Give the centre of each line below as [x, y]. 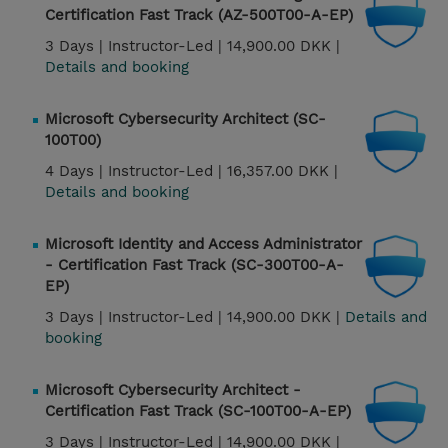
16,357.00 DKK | [282, 171]
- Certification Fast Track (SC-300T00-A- [194, 265]
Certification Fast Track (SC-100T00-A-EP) [198, 411]
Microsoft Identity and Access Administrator [203, 244]
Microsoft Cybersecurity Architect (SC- [185, 119]
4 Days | [76, 171]
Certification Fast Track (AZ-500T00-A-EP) [199, 15]
